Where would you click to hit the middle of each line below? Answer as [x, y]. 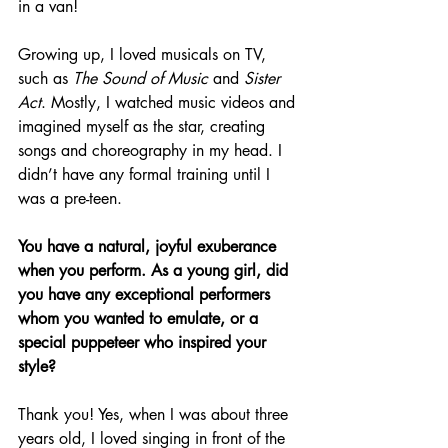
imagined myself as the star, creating [144, 127]
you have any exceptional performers [146, 295]
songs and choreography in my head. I [152, 151]
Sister [264, 79]
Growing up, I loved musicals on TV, [144, 55]
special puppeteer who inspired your [144, 343]
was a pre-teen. [70, 199]
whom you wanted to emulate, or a [140, 319]
